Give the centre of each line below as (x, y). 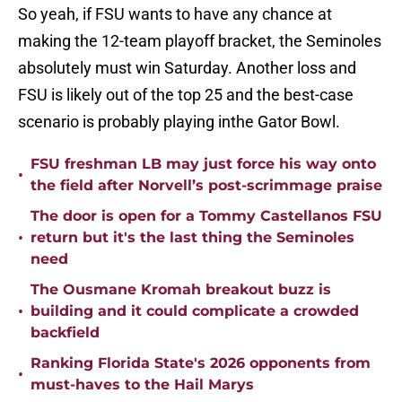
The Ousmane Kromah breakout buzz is (181, 290)
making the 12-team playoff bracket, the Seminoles (200, 41)
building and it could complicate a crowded (195, 311)
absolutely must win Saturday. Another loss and (187, 68)
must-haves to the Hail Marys (142, 385)
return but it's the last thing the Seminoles (192, 238)
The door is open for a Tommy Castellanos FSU (206, 216)
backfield (65, 333)
